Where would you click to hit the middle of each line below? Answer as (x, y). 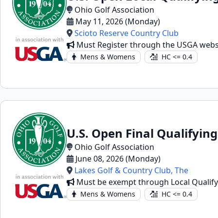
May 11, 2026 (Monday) (118, 21)
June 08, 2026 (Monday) (118, 159)
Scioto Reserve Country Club (127, 33)
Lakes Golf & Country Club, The (131, 170)
